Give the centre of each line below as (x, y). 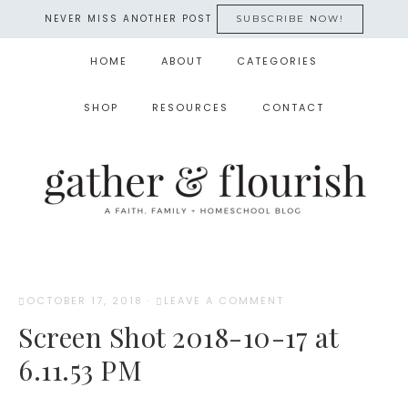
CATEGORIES (277, 61)
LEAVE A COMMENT (224, 301)
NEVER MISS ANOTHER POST (131, 19)
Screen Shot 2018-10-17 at (178, 337)
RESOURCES (190, 107)
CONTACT (293, 107)
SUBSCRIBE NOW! (290, 19)
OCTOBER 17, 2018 (85, 301)
